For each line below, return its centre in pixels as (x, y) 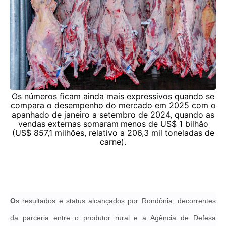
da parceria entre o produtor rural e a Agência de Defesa (113, 218)
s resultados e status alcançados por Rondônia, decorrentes (116, 201)
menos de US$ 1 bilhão (164, 123)
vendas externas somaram (68, 123)
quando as (194, 114)
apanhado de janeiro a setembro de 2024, (93, 114)
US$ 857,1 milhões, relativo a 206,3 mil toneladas (110, 132)
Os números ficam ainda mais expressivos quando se (113, 96)
